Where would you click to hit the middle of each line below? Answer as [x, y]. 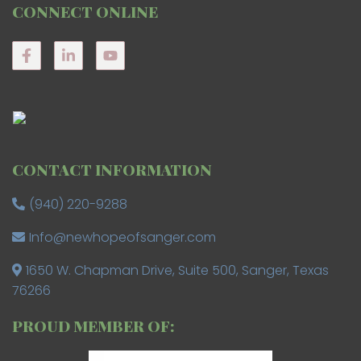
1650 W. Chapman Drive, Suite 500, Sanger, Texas [177, 271]
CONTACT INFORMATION [112, 170]
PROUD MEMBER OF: [93, 326]
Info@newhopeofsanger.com [122, 238]
